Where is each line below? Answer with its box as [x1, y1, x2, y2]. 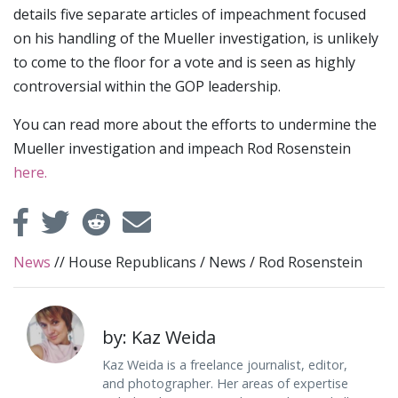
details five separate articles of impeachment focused [13, 4, 366, 24]
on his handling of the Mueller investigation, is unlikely [13, 28, 378, 48]
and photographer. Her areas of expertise [102, 374, 348, 392]
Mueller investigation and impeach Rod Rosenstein [13, 138, 351, 158]
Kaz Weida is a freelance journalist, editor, [102, 355, 347, 373]
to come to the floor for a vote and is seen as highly [13, 52, 355, 72]
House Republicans [68, 251, 196, 272]
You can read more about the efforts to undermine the [13, 114, 377, 134]
